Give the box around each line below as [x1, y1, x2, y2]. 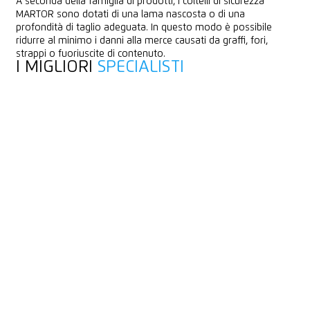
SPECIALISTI [97, 58, 184, 75]
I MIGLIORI [15, 58, 98, 75]
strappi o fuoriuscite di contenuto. [15, 48, 165, 59]
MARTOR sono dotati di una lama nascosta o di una [15, 9, 245, 19]
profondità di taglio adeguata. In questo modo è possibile [15, 22, 272, 33]
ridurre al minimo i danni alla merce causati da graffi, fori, [15, 35, 268, 46]
